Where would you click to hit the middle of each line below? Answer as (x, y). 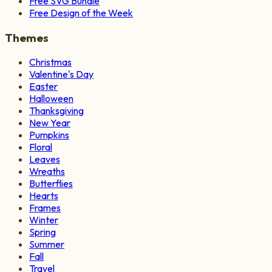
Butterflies (51, 184)
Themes (27, 37)
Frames (45, 208)
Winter (44, 220)
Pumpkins (49, 135)
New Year (50, 123)
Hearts (44, 196)
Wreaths (47, 172)
